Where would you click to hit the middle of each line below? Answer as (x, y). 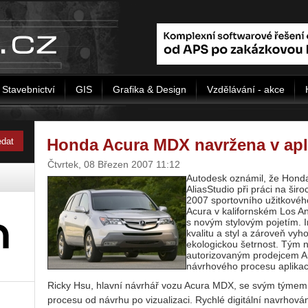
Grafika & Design (150, 89)
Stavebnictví (29, 89)
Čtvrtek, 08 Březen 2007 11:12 (114, 164)
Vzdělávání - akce (246, 89)
